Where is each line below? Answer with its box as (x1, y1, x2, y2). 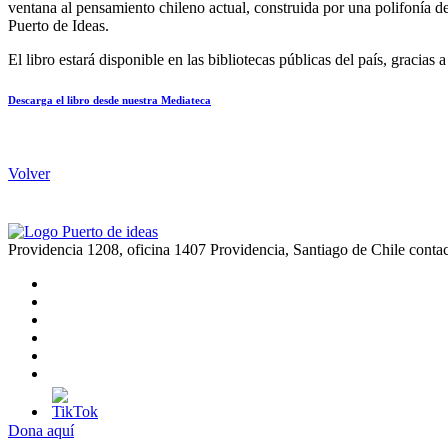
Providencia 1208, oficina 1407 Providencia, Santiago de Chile (8, 241, 405, 259)
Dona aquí (8, 422, 74, 440)
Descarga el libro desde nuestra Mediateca (8, 94, 211, 107)
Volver (8, 165, 50, 183)
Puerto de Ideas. (8, 17, 109, 35)
